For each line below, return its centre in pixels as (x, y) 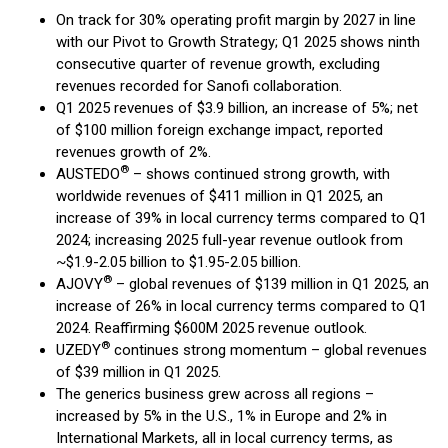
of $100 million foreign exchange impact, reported (219, 130)
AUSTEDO (88, 174)
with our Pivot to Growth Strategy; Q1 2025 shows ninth (238, 42)
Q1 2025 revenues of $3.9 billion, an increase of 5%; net (237, 108)
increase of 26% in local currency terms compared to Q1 (241, 306)
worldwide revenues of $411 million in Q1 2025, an (219, 196)
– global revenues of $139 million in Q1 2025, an (270, 284)
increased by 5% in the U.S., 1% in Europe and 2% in (221, 416)
